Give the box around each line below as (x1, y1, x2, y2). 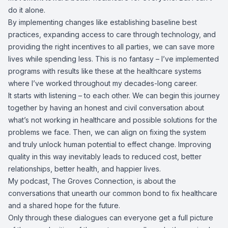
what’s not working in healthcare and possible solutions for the (8, 116, 217, 124)
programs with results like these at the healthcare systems (8, 67, 202, 75)
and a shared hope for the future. (8, 201, 120, 210)
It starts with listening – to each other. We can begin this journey (8, 91, 220, 100)
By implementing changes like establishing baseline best (8, 18, 197, 26)
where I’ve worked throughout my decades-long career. (8, 79, 197, 88)
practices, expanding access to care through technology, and (8, 30, 216, 39)
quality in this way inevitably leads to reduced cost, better (8, 152, 202, 161)
